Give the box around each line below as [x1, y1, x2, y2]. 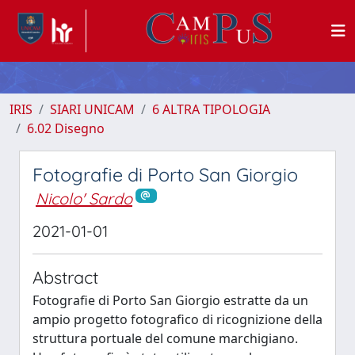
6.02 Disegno [27, 120, 105, 137]
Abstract [32, 265, 98, 288]
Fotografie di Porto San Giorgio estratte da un [32, 291, 308, 309]
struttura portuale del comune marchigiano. [32, 329, 298, 347]
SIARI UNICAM [50, 101, 135, 118]
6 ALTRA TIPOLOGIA [152, 101, 270, 118]
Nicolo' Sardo [36, 189, 132, 208]
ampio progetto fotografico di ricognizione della [32, 310, 323, 328]
